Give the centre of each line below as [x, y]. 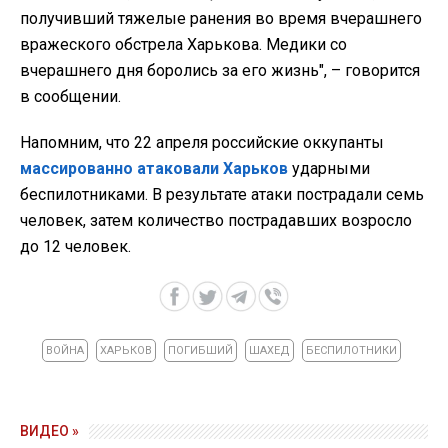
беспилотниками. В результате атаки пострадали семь [222, 194]
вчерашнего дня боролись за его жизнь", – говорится [220, 70]
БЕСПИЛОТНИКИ [351, 350]
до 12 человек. [75, 246]
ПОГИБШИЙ [200, 350]
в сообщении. [70, 96]
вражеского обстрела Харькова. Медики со [183, 44]
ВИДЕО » [49, 430]
